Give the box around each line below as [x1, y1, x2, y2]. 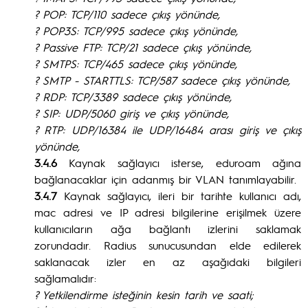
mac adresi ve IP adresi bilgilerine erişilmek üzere [34, 205, 301, 219]
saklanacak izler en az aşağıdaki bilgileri [34, 254, 301, 269]
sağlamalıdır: [34, 271, 96, 285]
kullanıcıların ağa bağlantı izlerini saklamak [34, 221, 301, 236]
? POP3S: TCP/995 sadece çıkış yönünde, [34, 23, 238, 38]
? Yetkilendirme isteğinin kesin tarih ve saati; [34, 287, 254, 302]
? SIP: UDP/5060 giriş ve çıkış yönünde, [34, 106, 229, 120]
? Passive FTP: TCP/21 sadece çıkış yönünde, [34, 40, 252, 54]
